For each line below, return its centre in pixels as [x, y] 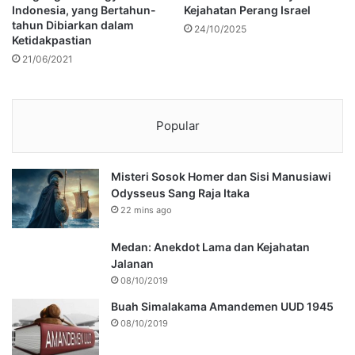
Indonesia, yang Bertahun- [84, 10]
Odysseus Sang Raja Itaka [180, 193]
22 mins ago [146, 210]
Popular [177, 126]
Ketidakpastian [52, 40]
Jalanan [132, 264]
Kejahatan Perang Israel [247, 10]
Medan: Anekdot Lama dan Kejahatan [210, 247]
